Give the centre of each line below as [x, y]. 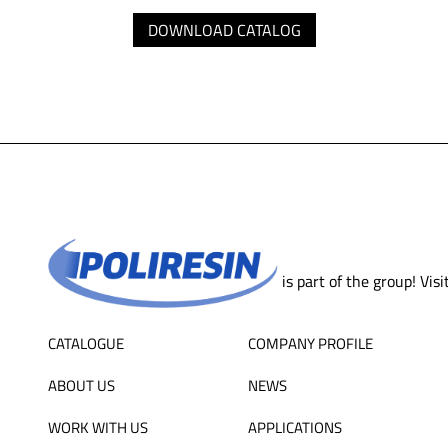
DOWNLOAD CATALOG [224, 30]
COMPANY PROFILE [310, 343]
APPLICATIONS [295, 427]
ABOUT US [81, 385]
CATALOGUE [86, 343]
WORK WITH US [98, 427]
